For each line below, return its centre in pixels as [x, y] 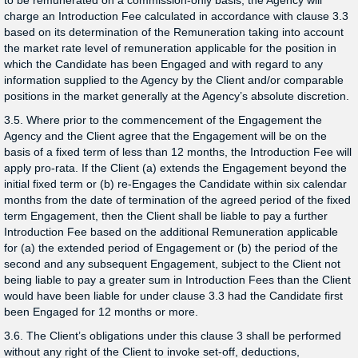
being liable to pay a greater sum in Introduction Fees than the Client [177, 280]
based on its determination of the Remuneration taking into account [174, 32]
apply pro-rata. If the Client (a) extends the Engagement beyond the [175, 168]
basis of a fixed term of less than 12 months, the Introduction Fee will [178, 152]
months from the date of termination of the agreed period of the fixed [177, 200]
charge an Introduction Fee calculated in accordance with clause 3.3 [176, 16]
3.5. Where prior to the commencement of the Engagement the [163, 120]
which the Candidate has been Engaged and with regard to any [163, 64]
